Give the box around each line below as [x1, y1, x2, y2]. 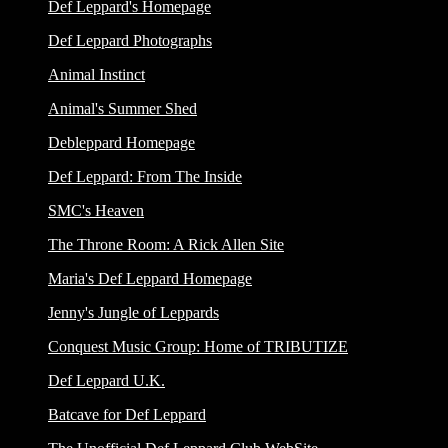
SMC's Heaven [48, 202, 144, 220]
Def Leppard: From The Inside [48, 168, 242, 186]
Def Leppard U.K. [48, 372, 165, 390]
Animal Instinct [48, 66, 145, 84]
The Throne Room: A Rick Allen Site [48, 236, 284, 254]
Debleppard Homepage [48, 134, 195, 152]
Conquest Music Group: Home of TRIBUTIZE [48, 338, 348, 356]
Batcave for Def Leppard [48, 406, 206, 424]
